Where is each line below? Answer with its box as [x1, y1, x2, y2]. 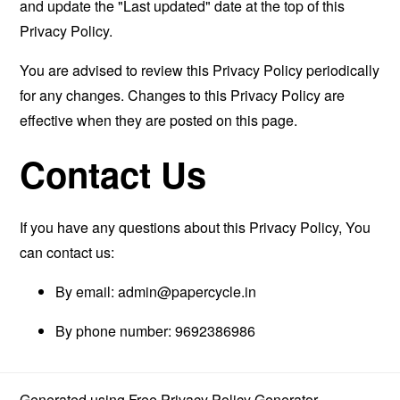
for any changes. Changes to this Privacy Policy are [20, 85, 346, 105]
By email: [55, 281, 119, 302]
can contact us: [20, 242, 115, 262]
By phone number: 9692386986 [55, 321, 256, 341]
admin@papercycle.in [118, 281, 257, 302]
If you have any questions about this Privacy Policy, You [20, 217, 371, 237]
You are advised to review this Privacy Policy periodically [20, 60, 380, 80]
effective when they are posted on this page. [20, 110, 298, 130]
